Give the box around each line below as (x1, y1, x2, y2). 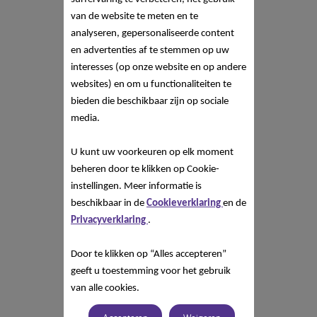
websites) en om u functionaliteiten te (70, 79, 231, 90)
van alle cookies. (70, 283, 139, 294)
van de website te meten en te (70, 11, 198, 22)
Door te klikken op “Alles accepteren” (70, 249, 226, 260)
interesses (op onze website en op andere (70, 62, 246, 73)
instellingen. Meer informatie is (70, 181, 202, 192)
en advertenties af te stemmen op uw (70, 45, 229, 56)
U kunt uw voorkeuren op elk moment (70, 147, 234, 158)
